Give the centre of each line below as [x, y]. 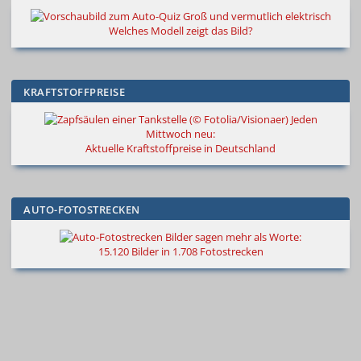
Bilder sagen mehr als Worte [232, 237]
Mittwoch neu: [180, 134]
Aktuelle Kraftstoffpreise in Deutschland [180, 149]
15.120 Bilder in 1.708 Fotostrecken [180, 252]
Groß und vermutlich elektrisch [257, 17]
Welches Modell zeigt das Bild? [180, 31]
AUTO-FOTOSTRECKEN [82, 210]
